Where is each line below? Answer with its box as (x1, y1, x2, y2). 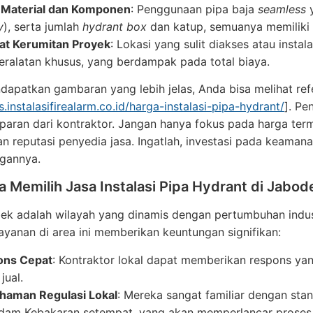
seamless (258, 2, 306, 16)
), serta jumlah (3, 20, 82, 34)
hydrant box (82, 20, 147, 34)
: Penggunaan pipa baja (131, 2, 258, 16)
